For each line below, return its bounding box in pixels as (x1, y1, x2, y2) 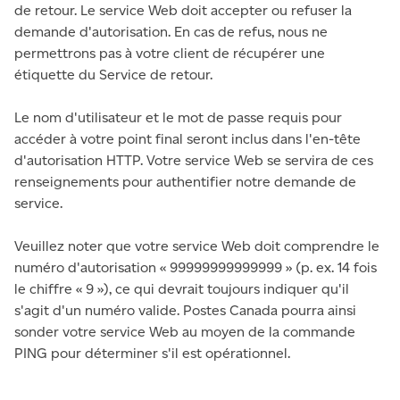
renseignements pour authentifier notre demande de (14, 173, 356, 190)
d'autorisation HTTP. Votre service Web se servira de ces (14, 152, 373, 169)
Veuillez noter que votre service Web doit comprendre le (14, 237, 379, 254)
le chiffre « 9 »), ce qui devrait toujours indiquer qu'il (14, 280, 349, 297)
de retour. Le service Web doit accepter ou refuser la (14, 2, 352, 19)
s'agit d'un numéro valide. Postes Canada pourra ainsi (14, 302, 356, 319)
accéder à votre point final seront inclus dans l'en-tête (14, 130, 361, 147)
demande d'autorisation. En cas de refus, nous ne (14, 23, 328, 40)
